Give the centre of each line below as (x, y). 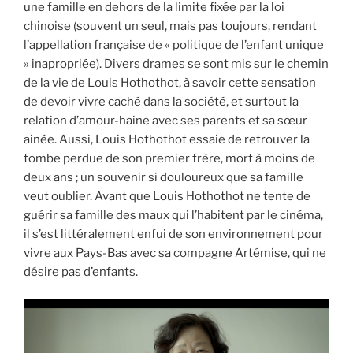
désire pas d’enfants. (81, 271)
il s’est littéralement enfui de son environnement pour (173, 234)
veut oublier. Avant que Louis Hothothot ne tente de (167, 196)
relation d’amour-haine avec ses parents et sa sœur (165, 120)
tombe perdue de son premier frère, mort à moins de (169, 158)
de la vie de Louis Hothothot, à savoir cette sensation (170, 82)
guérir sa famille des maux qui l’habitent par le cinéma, (173, 215)
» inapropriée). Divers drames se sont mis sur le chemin (176, 63)
